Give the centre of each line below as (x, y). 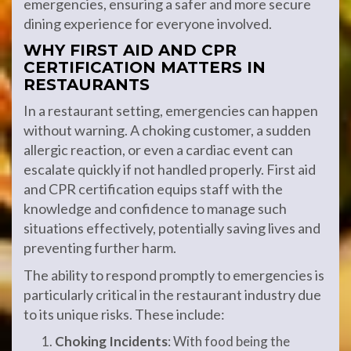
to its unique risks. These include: (124, 315)
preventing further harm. (100, 248)
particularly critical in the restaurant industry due (172, 295)
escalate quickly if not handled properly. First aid (170, 170)
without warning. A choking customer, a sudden (167, 130)
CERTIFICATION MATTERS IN (145, 68)
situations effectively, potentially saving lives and (172, 228)
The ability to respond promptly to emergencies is (174, 275)
